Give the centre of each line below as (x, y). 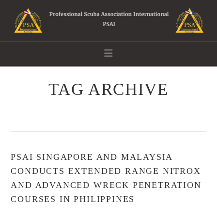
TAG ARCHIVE (108, 89)
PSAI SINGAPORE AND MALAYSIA (92, 157)
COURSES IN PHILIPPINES (73, 199)
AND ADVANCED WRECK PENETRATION (106, 185)
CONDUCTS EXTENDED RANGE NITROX (106, 171)
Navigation (134, 53)
